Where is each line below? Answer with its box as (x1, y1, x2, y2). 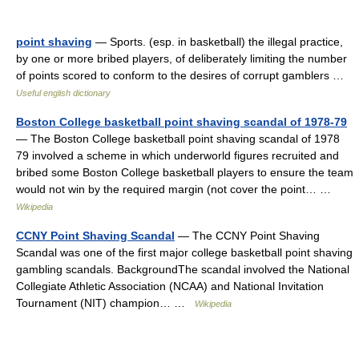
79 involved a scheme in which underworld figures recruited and (16, 149, 339, 162)
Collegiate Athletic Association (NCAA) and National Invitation (16, 280, 324, 292)
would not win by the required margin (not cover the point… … (16, 183, 337, 196)
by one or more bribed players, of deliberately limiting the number (16, 52, 347, 65)
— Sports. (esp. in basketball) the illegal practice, (92, 35, 343, 48)
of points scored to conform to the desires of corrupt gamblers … (16, 69, 350, 82)
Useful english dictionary (16, 88, 111, 98)
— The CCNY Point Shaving (175, 229, 320, 242)
